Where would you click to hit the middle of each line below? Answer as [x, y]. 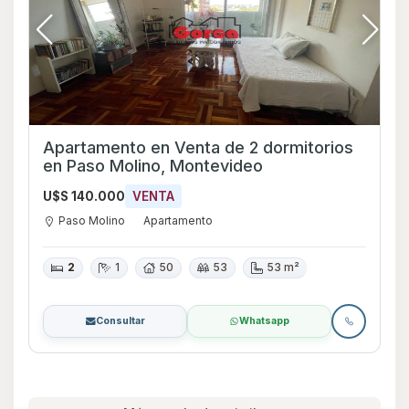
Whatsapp [264, 320]
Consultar [120, 320]
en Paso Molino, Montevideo [153, 165]
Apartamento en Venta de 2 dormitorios [198, 147]
